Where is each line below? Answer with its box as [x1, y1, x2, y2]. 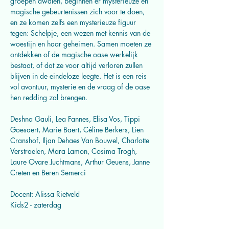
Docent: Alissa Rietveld [10, 189, 80, 199]
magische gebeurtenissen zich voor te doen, [10, 7, 147, 16]
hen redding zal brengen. [10, 93, 87, 102]
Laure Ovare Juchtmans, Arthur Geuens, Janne [10, 157, 152, 167]
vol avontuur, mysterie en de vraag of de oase [10, 82, 152, 91]
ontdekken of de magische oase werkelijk [10, 50, 140, 59]
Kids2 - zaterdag [10, 200, 61, 210]
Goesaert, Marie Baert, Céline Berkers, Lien [10, 125, 146, 134]
